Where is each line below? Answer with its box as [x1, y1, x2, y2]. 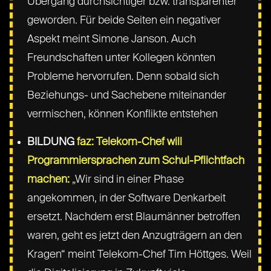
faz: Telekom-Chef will [77, 136, 183, 148]
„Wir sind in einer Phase [70, 174, 184, 185]
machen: [27, 174, 70, 185]
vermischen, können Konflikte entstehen [27, 108, 218, 120]
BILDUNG [27, 136, 77, 148]
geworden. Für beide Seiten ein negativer [27, 15, 221, 26]
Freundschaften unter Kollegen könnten [27, 52, 216, 64]
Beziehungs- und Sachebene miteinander [27, 90, 227, 101]
